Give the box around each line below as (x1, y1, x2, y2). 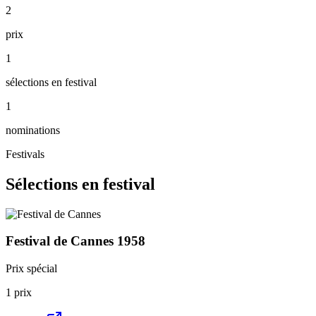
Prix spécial (6, 262, 57, 274)
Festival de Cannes (6, 233, 114, 249)
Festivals (6, 147, 44, 160)
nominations (6, 123, 60, 136)
